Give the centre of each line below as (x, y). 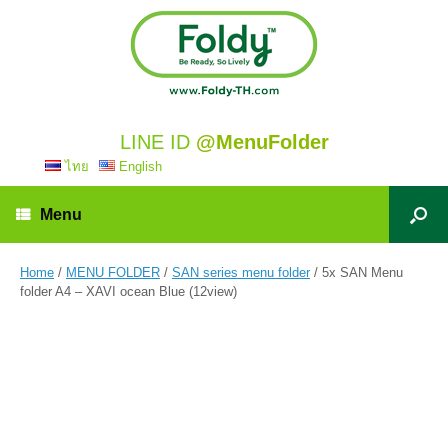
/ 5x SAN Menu (356, 272)
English (140, 166)
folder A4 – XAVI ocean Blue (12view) (128, 291)
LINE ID (157, 142)
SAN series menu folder (241, 272)
